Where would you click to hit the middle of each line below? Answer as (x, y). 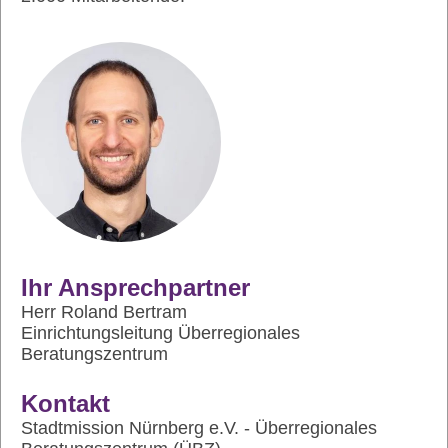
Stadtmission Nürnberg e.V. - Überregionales (199, 428)
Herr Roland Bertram (104, 312)
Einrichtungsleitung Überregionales (160, 333)
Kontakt (65, 403)
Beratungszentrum (94, 354)
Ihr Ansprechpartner (135, 287)
